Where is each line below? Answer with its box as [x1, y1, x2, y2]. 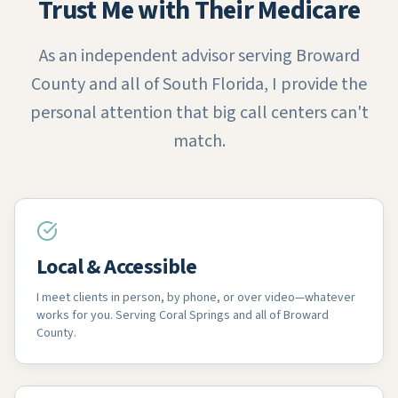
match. [172, 129, 226, 154]
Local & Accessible [36, 251, 197, 283]
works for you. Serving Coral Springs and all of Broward [36, 306, 329, 324]
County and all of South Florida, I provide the [31, 72, 367, 97]
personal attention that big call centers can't [29, 100, 369, 125]
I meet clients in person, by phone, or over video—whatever [36, 289, 355, 306]
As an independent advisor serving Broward [38, 44, 360, 68]
